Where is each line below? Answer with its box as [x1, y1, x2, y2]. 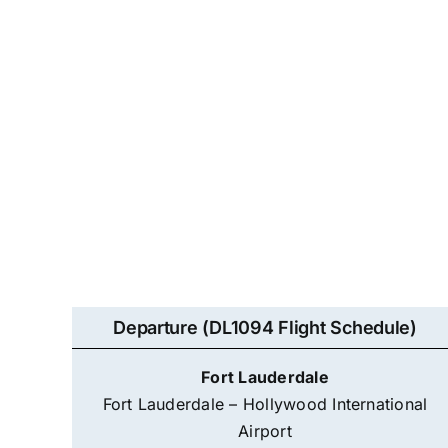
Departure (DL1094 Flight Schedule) [113, 317, 417, 338]
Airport [238, 421, 292, 441]
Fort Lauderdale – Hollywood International [102, 394, 428, 414]
